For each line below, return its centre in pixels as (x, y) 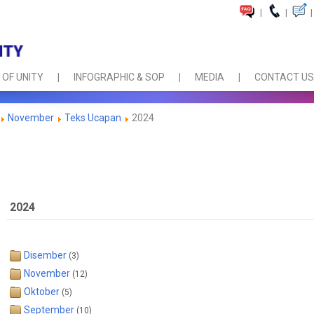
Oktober (42, 292)
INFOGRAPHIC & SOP (119, 77)
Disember (45, 255)
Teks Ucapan (93, 118)
